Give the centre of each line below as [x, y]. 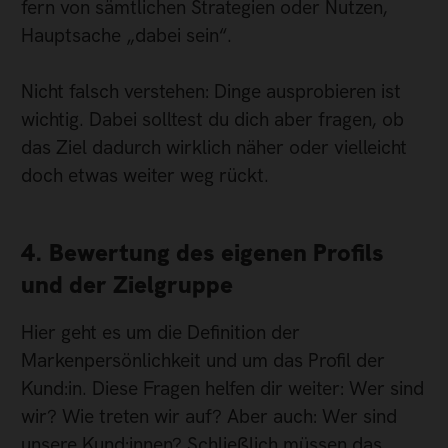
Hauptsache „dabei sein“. [126, 35]
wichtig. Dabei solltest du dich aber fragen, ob [212, 120]
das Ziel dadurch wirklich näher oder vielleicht [214, 148]
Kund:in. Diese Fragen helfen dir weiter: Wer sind [222, 389]
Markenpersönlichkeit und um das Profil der [203, 361]
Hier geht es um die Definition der [160, 333]
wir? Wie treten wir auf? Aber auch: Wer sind [209, 417]
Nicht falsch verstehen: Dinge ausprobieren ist [211, 92]
